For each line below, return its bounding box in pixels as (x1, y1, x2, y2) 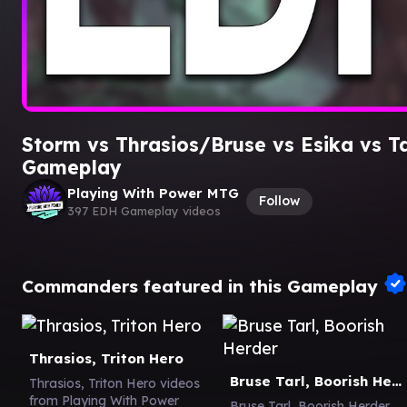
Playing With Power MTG (67, 184, 239, 202)
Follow (259, 193, 300, 209)
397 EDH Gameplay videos (67, 203, 221, 218)
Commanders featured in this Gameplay (22, 274, 383, 296)
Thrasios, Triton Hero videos (29, 374, 200, 392)
